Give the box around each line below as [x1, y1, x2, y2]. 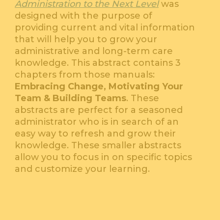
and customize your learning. [15, 164, 150, 175]
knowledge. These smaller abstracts [15, 140, 181, 151]
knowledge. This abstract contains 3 [15, 57, 181, 69]
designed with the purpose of [15, 10, 152, 22]
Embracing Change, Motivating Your [15, 81, 183, 92]
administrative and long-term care [15, 46, 173, 57]
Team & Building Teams [15, 93, 126, 104]
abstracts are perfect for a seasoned [15, 105, 183, 116]
